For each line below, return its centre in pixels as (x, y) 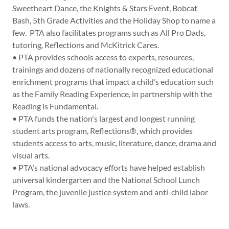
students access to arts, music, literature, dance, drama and (114, 143)
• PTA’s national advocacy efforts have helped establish (109, 168)
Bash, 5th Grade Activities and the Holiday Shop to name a (114, 20)
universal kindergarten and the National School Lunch (106, 180)
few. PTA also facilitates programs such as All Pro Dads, (109, 33)
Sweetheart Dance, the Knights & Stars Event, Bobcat (105, 8)
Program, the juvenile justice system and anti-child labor (110, 192)
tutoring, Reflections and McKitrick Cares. (86, 45)
